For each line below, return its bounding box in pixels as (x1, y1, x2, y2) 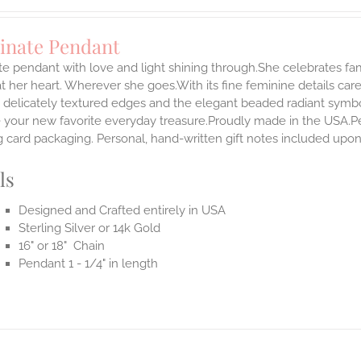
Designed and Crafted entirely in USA (19, 203, 226, 218)
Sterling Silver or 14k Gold (19, 221, 161, 236)
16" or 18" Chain (19, 239, 106, 254)
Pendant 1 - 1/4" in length (19, 256, 159, 272)
